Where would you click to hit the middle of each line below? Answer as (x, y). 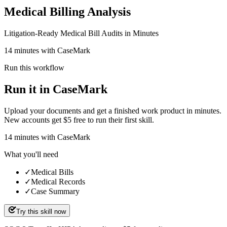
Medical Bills (52, 172)
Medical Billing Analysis (67, 11)
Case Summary (55, 191)
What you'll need (31, 154)
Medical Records (58, 181)
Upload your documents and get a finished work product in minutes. (113, 110)
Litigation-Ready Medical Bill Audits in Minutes (81, 33)
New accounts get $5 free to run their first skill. (79, 120)
